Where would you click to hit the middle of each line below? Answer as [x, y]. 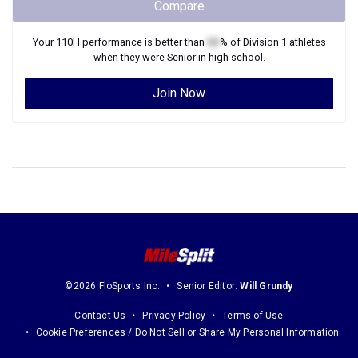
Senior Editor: [209, 286]
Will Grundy [267, 286]
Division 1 [265, 42]
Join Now [179, 93]
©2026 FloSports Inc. [113, 286]
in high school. [230, 57]
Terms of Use [253, 316]
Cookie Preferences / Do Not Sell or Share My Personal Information [187, 333]
